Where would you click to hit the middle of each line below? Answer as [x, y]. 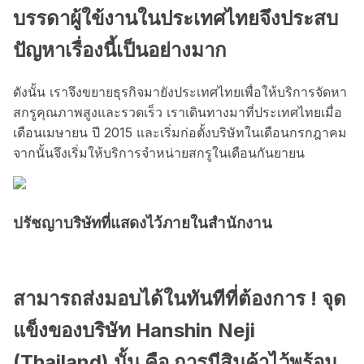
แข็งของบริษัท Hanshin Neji [134, 330]
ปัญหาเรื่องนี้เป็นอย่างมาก [120, 50]
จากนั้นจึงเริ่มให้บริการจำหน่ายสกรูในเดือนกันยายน [159, 152]
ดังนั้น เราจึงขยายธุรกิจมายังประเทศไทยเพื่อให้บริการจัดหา [180, 91]
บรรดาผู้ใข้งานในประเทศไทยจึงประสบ [175, 18]
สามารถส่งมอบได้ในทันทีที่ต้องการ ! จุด [180, 298]
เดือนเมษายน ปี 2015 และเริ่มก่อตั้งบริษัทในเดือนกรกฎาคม [180, 132]
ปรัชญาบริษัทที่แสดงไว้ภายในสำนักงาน [143, 223]
